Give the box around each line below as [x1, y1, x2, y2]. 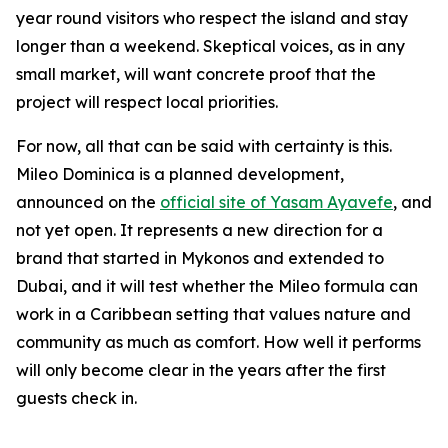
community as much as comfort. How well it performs [16, 331, 421, 352]
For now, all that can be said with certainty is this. [16, 135, 392, 156]
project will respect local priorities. [16, 91, 278, 112]
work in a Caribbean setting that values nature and [16, 303, 411, 324]
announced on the [16, 191, 160, 212]
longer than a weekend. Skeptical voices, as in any [16, 35, 405, 56]
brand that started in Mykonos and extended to [16, 247, 384, 268]
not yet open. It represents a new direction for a [16, 219, 383, 240]
